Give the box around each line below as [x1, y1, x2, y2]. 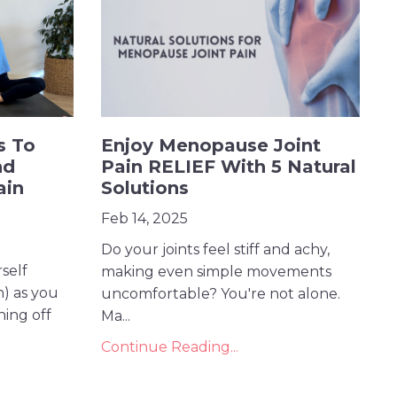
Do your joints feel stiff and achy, [100, 240, 330, 258]
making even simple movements [100, 262, 331, 280]
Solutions [100, 176, 189, 198]
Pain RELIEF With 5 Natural [100, 155, 356, 177]
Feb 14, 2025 [100, 209, 188, 227]
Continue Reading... [100, 338, 238, 355]
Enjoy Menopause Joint [100, 134, 321, 156]
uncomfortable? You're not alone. [100, 284, 340, 302]
